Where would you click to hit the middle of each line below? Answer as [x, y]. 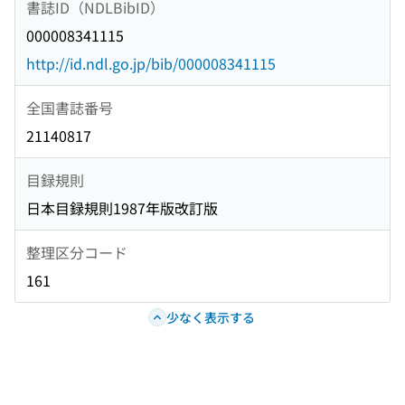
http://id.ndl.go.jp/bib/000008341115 [151, 64]
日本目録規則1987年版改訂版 [122, 208]
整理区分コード [77, 252]
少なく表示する [210, 317]
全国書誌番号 [70, 107]
